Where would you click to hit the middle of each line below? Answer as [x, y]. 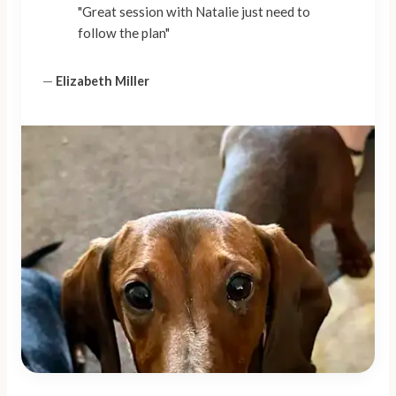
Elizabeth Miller [103, 80]
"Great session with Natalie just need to [194, 12]
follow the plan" [124, 33]
